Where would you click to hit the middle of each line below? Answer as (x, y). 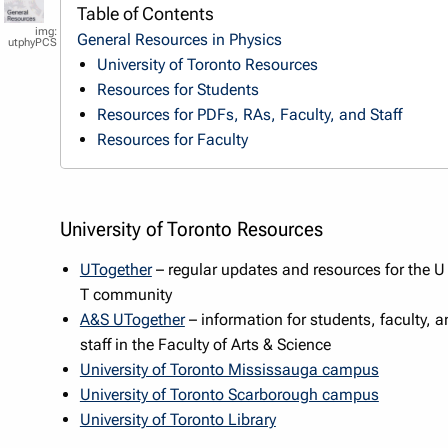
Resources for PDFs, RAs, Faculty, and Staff (249, 114)
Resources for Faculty (172, 139)
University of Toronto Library (177, 419)
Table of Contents (145, 13)
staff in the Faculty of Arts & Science (205, 344)
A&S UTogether (132, 319)
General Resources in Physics (179, 39)
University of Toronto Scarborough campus (229, 394)
